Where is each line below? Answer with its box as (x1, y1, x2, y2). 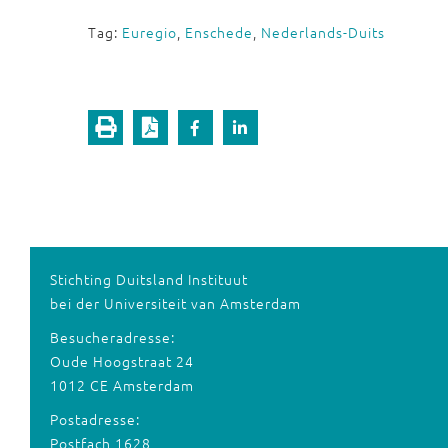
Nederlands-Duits (261, 22, 385, 42)
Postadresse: (49, 409, 140, 429)
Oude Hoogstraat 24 (49, 351, 194, 371)
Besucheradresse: (49, 327, 175, 347)
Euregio (122, 22, 177, 42)
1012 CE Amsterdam (49, 375, 194, 395)
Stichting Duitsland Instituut (49, 269, 248, 289)
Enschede (185, 22, 253, 42)
